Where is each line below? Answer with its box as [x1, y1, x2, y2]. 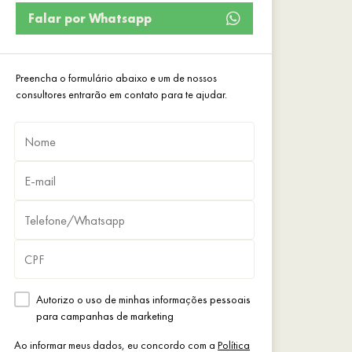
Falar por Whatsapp [28, 9, 152, 27]
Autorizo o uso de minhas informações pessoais [36, 292, 251, 307]
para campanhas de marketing [36, 309, 174, 324]
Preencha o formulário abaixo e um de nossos [16, 71, 217, 86]
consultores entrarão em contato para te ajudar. [16, 87, 227, 102]
